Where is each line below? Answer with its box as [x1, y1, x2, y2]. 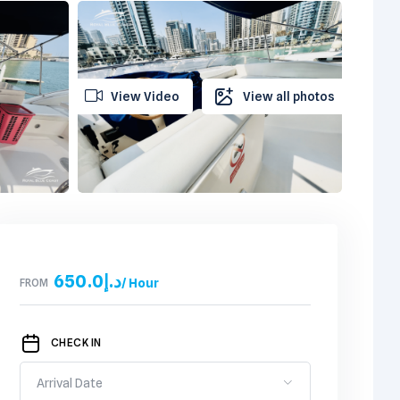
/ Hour [121, 275, 159, 290]
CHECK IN [50, 335, 102, 349]
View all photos [243, 89, 335, 104]
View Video [111, 89, 179, 104]
